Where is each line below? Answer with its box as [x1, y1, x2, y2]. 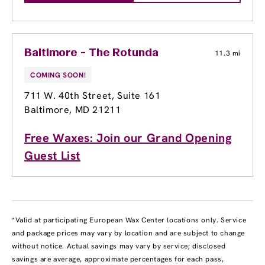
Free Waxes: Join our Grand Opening [24, 130, 232, 146]
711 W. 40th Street [24, 89, 112, 102]
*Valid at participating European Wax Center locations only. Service [12, 215, 247, 225]
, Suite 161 [111, 89, 161, 102]
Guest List [24, 148, 80, 164]
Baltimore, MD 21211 [24, 104, 121, 117]
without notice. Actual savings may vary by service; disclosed [12, 241, 226, 251]
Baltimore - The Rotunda [24, 48, 159, 59]
